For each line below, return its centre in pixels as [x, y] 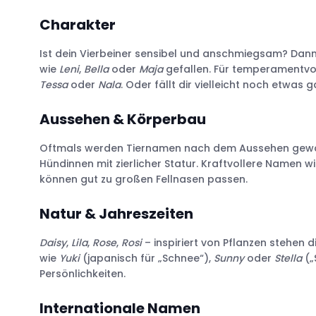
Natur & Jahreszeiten [116, 213]
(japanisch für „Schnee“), [147, 258]
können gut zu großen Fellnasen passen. [144, 179]
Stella [288, 258]
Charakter [78, 24]
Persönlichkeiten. [83, 273]
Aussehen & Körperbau [123, 119]
